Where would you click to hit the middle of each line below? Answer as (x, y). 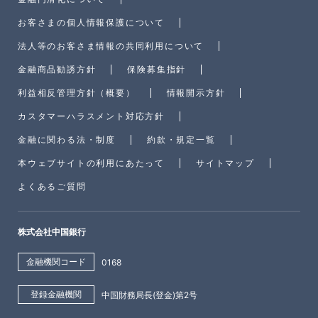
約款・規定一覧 (181, 139)
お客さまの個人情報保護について (91, 22)
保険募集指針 (157, 69)
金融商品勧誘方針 (57, 69)
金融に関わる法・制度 (67, 139)
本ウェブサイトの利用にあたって (91, 163)
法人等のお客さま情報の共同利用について (111, 45)
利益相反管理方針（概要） (77, 92)
